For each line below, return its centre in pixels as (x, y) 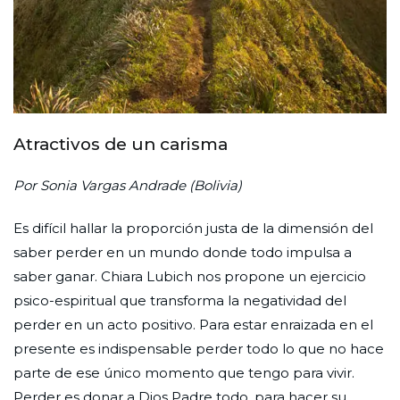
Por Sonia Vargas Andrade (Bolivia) (128, 185)
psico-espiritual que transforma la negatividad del (180, 300)
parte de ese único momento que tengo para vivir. (184, 372)
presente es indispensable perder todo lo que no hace (199, 348)
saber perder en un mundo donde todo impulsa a (183, 252)
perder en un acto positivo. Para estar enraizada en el (193, 324)
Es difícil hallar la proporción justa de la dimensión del (193, 228)
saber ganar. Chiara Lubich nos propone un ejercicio (190, 276)
